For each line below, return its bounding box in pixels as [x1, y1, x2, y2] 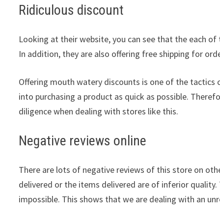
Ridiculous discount [19, 1, 124, 18]
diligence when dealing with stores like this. [19, 105, 179, 117]
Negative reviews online [19, 132, 147, 149]
